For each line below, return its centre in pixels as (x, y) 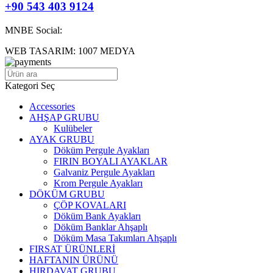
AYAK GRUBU (62, 139)
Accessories (52, 106)
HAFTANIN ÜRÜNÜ (74, 260)
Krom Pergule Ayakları (98, 183)
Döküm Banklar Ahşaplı (101, 227)
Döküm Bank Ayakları (97, 216)
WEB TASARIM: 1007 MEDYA (70, 51)
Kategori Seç (30, 85)
